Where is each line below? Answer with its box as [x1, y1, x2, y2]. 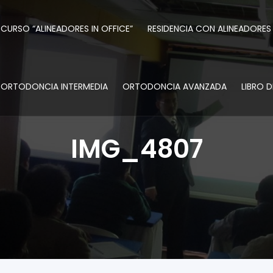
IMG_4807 [70, 131, 203, 167]
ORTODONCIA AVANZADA [122, 80, 227, 93]
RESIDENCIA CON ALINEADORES [147, 23, 271, 35]
